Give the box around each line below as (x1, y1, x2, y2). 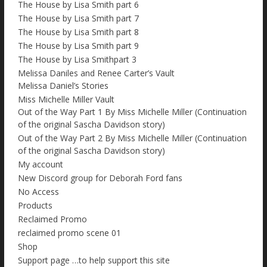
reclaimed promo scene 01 (18, 227, 121, 239)
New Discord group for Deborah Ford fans (18, 172, 182, 184)
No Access (18, 186, 59, 198)
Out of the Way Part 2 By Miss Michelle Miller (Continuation (18, 132, 247, 144)
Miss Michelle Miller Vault (18, 94, 114, 105)
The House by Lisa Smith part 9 (18, 40, 139, 52)
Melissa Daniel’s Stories (18, 80, 108, 92)
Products (18, 200, 52, 212)
